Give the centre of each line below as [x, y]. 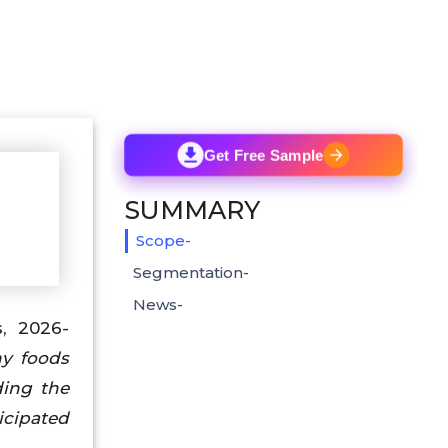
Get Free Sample [263, 155]
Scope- [163, 240]
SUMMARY [192, 209]
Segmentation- [191, 272]
